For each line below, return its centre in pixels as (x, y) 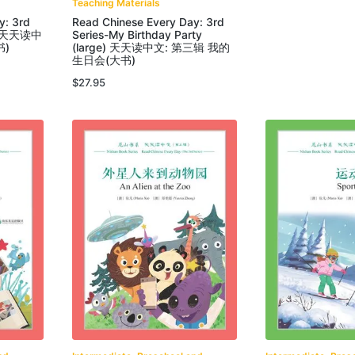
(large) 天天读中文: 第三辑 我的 (151, 48)
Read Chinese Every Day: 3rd (148, 23)
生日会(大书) (103, 61)
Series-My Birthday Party (137, 35)
